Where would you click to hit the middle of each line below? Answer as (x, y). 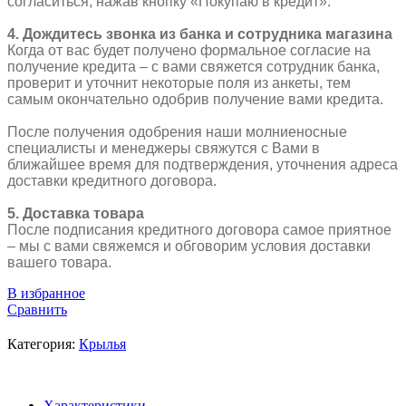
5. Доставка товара (76, 213)
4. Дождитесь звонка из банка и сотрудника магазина (200, 34)
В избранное (46, 293)
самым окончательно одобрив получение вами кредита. (195, 99)
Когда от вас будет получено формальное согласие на (189, 50)
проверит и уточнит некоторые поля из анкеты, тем (179, 82)
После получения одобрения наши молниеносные (177, 131)
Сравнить (37, 309)
